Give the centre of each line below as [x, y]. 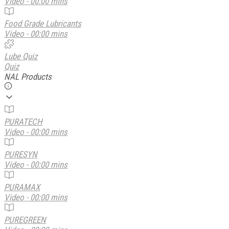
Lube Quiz [21, 56]
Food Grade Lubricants [43, 23]
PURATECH [23, 121]
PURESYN [21, 154]
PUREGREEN [25, 220]
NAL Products [28, 76]
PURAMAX [22, 187]
